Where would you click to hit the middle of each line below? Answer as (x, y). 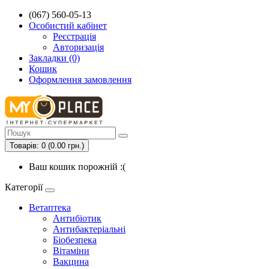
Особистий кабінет (68, 26)
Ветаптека (50, 207)
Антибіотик (77, 218)
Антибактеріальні (89, 229)
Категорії (24, 187)
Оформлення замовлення (80, 80)
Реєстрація (74, 36)
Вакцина (71, 261)
